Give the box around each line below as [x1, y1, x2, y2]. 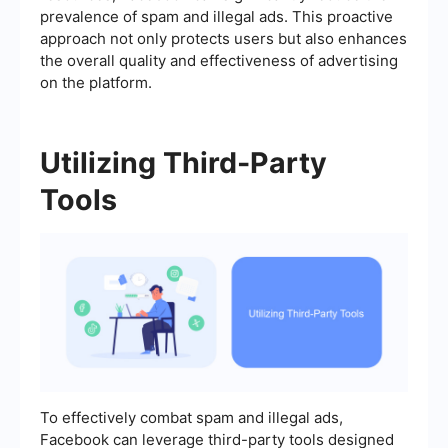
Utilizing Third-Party [40, 145, 327, 181]
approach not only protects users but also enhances [40, 29, 407, 49]
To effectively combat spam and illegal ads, [40, 408, 343, 428]
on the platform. [40, 73, 152, 93]
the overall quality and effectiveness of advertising [40, 51, 398, 71]
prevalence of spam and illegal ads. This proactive [40, 7, 393, 27]
